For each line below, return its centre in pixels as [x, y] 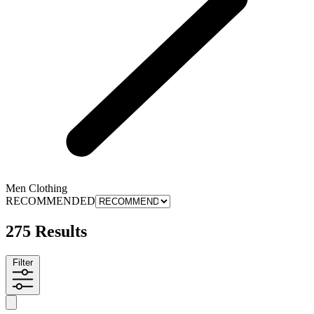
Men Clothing [36, 189]
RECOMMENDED [50, 201]
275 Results [46, 232]
